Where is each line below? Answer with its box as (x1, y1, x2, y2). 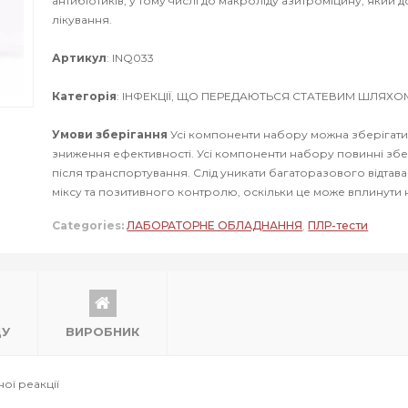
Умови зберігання (52, 127, 168, 141)
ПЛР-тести (308, 219, 369, 232)
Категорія (52, 89, 117, 103)
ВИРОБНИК (66, 324, 139, 339)
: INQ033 (107, 51, 155, 65)
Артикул (52, 51, 107, 65)
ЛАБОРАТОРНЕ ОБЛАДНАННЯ (127, 219, 303, 232)
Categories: (52, 219, 125, 232)
